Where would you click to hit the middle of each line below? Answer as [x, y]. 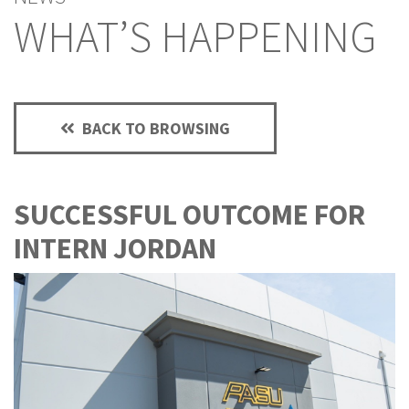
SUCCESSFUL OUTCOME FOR [189, 214]
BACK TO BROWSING [154, 128]
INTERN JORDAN [115, 248]
